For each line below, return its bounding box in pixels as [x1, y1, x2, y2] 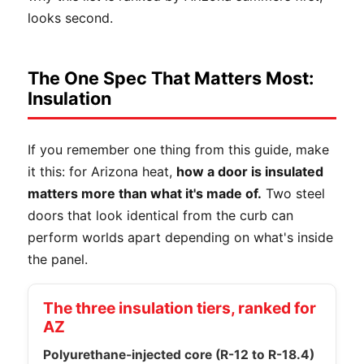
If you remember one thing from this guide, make [28, 141, 329, 158]
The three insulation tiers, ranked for [43, 297, 316, 318]
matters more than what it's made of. [28, 184, 262, 201]
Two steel [262, 184, 325, 201]
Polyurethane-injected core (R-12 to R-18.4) [43, 346, 314, 362]
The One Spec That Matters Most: [28, 67, 314, 89]
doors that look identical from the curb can [28, 206, 293, 223]
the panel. [28, 250, 88, 267]
